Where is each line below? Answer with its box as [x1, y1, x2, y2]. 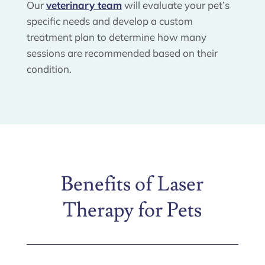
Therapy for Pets [63, 196, 202, 224]
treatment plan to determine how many [26, 30, 206, 43]
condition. [26, 62, 72, 75]
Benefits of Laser [61, 170, 204, 198]
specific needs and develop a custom [26, 14, 193, 27]
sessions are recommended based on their [26, 46, 218, 59]
